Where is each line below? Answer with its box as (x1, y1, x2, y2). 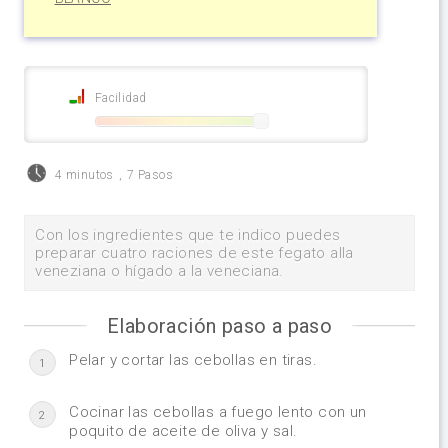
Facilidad (94, 91, 147, 106)
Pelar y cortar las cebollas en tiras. (69, 350, 317, 369)
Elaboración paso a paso (106, 313, 333, 338)
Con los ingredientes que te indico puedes (35, 225, 341, 244)
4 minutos (55, 167, 114, 182)
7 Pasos (127, 167, 173, 182)
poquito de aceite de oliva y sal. (69, 421, 298, 440)
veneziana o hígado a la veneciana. (35, 261, 284, 280)
